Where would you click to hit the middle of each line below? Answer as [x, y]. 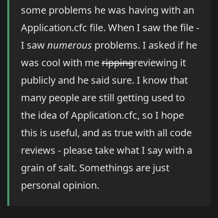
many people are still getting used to [103, 98]
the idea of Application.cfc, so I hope [102, 115]
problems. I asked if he [145, 45]
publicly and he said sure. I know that [104, 80]
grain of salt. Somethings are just [95, 168]
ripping [118, 63]
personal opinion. [60, 185]
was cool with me [61, 63]
